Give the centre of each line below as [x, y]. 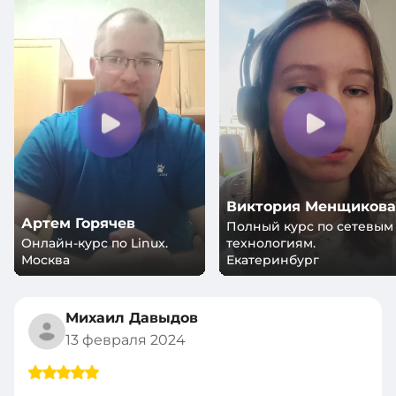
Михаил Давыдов [132, 318]
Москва [46, 260]
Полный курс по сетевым [310, 227]
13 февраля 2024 [126, 340]
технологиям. [271, 244]
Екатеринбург [273, 260]
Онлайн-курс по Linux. [95, 244]
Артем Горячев [78, 224]
